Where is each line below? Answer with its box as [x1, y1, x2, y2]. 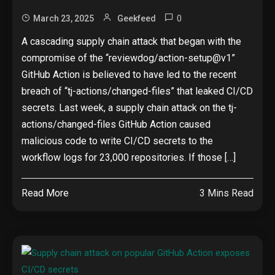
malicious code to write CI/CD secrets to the [21, 135, 213, 147]
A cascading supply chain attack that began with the [21, 36, 241, 47]
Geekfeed [117, 14, 156, 23]
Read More [21, 187, 69, 199]
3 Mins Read [199, 187, 254, 199]
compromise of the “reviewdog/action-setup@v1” [21, 52, 235, 64]
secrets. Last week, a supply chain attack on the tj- [21, 102, 237, 114]
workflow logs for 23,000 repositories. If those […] [21, 152, 236, 163]
